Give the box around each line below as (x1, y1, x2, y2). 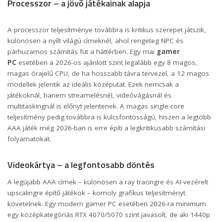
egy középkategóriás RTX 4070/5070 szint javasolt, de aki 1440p (7, 210, 210, 220)
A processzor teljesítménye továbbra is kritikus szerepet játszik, (7, 25, 206, 34)
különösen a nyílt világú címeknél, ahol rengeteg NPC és (7, 36, 183, 45)
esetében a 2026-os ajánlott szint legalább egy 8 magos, (16, 58, 197, 67)
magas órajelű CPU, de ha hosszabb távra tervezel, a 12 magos (7, 69, 209, 78)
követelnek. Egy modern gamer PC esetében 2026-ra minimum (7, 199, 206, 209)
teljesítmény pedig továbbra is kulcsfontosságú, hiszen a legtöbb (7, 112, 211, 121)
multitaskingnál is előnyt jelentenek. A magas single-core (7, 102, 184, 111)
